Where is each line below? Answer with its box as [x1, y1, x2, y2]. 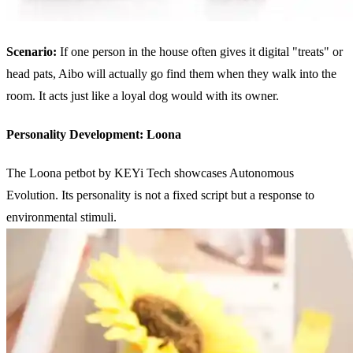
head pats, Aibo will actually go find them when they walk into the [6, 66, 336, 80]
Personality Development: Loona [6, 128, 181, 142]
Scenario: [6, 44, 60, 58]
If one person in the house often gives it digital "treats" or [60, 44, 343, 58]
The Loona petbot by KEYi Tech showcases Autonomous [6, 166, 294, 180]
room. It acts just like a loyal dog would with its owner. [6, 88, 279, 102]
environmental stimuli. [6, 210, 117, 225]
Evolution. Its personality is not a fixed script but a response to [6, 188, 314, 203]
